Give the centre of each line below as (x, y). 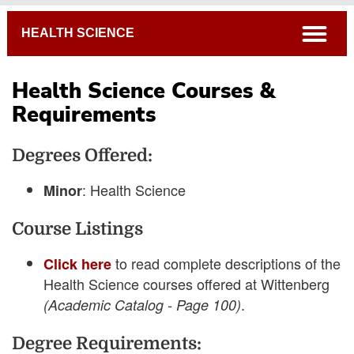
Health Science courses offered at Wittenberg (186, 283)
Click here (77, 264)
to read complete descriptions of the (226, 263)
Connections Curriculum (177, 158)
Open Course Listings (177, 182)
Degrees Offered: (82, 155)
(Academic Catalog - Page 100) (142, 304)
